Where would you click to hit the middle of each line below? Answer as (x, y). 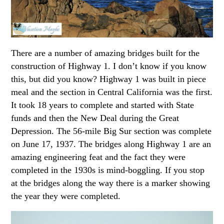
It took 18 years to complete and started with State (103, 105)
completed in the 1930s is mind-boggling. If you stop (108, 170)
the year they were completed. (66, 196)
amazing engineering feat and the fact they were (98, 157)
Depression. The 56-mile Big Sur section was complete (111, 131)
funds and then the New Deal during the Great (95, 118)
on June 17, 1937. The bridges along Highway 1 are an (111, 144)
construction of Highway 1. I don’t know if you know (109, 66)
